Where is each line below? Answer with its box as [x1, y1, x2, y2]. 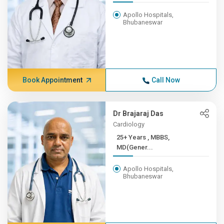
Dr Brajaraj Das [113, 109, 164, 117]
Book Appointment [22, 76, 82, 84]
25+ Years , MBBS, [116, 133, 148, 141]
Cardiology [113, 120, 145, 128]
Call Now [151, 76, 180, 84]
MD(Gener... [116, 143, 153, 151]
